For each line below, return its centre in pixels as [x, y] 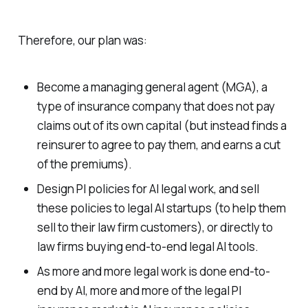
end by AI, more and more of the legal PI [139, 291]
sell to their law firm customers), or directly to [155, 228]
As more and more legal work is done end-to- [153, 272]
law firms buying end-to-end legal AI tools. [147, 247]
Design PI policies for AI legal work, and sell [148, 189]
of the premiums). [84, 164]
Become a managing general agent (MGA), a [152, 87]
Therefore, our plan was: [82, 40]
